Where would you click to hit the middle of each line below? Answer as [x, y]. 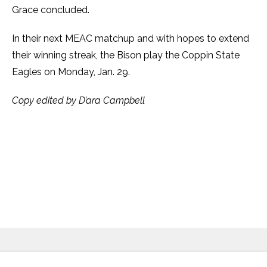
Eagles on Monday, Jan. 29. [72, 72]
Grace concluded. [52, 10]
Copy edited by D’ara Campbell [78, 101]
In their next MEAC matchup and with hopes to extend [131, 39]
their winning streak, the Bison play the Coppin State [126, 55]
